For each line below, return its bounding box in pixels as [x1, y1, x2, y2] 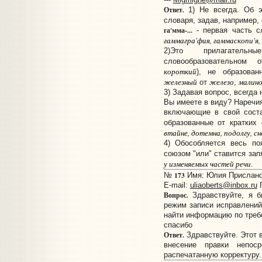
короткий [163, 66, 196, 77]
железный [163, 77, 197, 87]
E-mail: [163, 181, 190, 190]
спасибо [163, 220, 192, 230]
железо [209, 77, 234, 87]
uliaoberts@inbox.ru [189, 181, 257, 190]
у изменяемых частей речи [163, 158, 251, 169]
